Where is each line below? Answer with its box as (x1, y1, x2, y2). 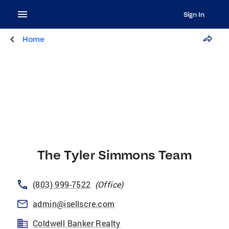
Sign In (183, 10, 204, 18)
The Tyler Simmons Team (37, 147, 192, 163)
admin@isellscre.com (33, 198, 115, 209)
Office (98, 179, 121, 190)
